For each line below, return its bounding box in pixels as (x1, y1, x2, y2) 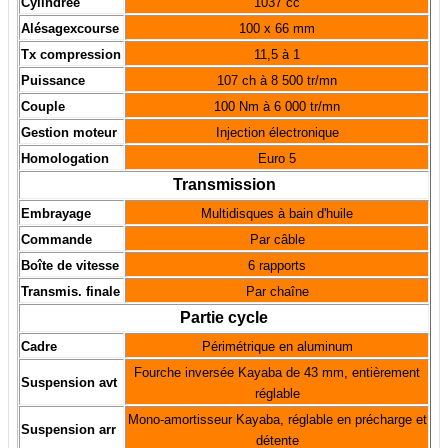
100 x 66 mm (239, 21, 315, 37)
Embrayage (21, 206, 91, 222)
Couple (21, 99, 65, 115)
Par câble (249, 232, 305, 248)
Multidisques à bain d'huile (201, 206, 353, 222)
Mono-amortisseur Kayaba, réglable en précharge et (127, 412, 427, 428)
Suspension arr (21, 422, 116, 438)
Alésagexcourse (21, 21, 119, 37)
